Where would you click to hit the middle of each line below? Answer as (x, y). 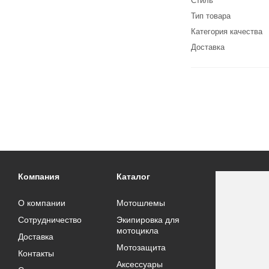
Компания (39, 177)
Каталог (134, 177)
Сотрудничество (50, 220)
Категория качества (227, 32)
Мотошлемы (141, 203)
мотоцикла (138, 231)
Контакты (36, 254)
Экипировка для (148, 220)
